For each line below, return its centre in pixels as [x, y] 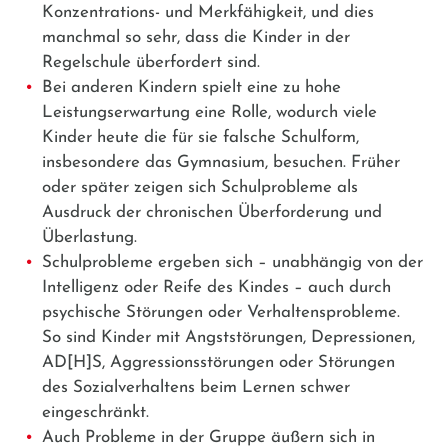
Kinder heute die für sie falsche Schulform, [200, 137]
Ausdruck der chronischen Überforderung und [212, 212]
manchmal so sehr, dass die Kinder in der [196, 37]
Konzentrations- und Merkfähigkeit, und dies [208, 12]
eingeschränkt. [95, 412]
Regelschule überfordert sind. [151, 62]
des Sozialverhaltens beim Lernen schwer [196, 387]
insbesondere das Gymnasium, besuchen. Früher [221, 162]
